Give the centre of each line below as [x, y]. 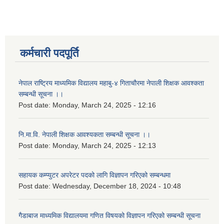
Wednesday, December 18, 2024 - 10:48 [117, 186]
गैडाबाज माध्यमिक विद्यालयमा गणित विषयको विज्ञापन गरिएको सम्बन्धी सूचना [109, 216]
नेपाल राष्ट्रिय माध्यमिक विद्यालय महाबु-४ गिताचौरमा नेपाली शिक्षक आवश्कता [111, 83]
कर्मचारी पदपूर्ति [49, 53]
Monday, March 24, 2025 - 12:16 [104, 105]
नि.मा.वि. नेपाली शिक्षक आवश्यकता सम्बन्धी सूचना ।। [84, 135]
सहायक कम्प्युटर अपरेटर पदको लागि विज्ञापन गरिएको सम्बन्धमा [94, 175]
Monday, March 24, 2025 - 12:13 [104, 146]
